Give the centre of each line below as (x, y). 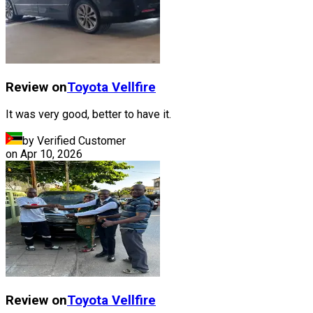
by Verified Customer (74, 141)
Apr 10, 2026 (51, 154)
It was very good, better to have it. (88, 115)
